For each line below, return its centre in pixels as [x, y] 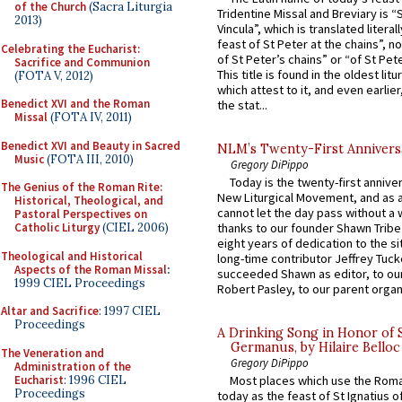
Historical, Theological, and [89, 201]
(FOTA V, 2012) [54, 75]
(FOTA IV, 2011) [90, 117]
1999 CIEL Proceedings [80, 283]
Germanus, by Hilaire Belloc [315, 348]
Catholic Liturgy [57, 227]
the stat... [242, 105]
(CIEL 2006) [134, 227]
